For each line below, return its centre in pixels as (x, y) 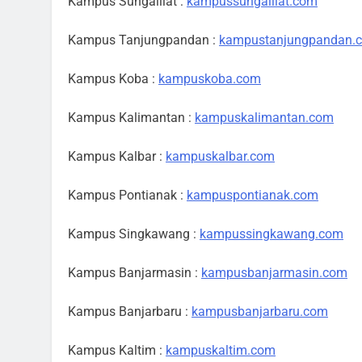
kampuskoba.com (210, 79)
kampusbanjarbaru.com (260, 311)
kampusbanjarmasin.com (274, 273)
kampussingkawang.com (271, 234)
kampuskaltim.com (221, 350)
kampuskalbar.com (220, 156)
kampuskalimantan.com (264, 118)
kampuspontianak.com (253, 195)
